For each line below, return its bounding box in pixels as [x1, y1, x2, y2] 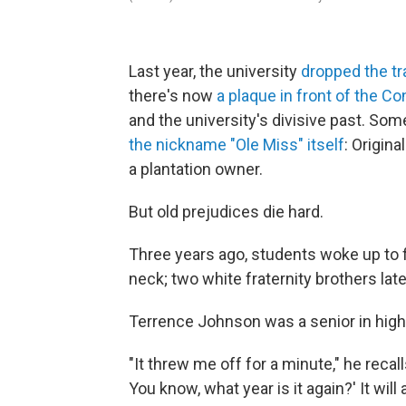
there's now [129, 86, 217, 106]
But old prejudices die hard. [129, 202, 324, 222]
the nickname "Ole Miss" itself [129, 135, 344, 155]
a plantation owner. [129, 159, 263, 179]
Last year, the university [129, 62, 297, 82]
